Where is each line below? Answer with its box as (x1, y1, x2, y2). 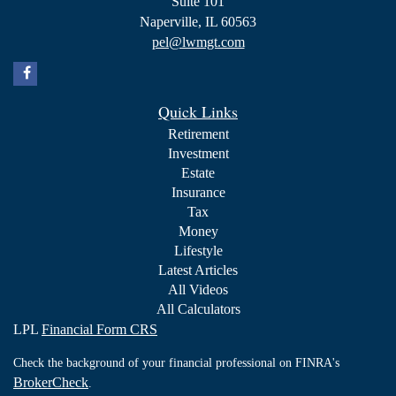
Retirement (167, 126, 229, 141)
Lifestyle (173, 242, 223, 258)
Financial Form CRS (42, 321, 157, 337)
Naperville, (140, 13, 202, 29)
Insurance (171, 184, 225, 200)
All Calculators (156, 301, 240, 316)
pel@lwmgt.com (151, 34, 245, 49)
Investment (167, 145, 229, 161)
